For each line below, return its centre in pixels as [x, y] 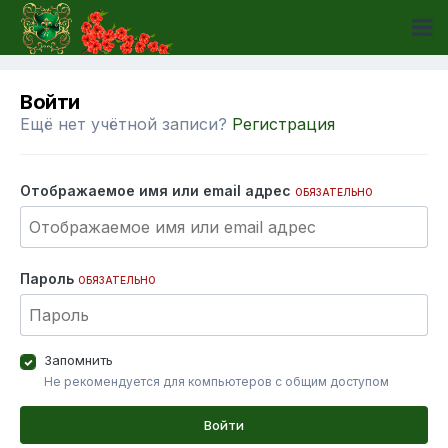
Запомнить [78, 360]
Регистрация [283, 124]
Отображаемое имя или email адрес [157, 190]
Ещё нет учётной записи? [126, 124]
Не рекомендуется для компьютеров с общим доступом [216, 381]
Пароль [49, 278]
